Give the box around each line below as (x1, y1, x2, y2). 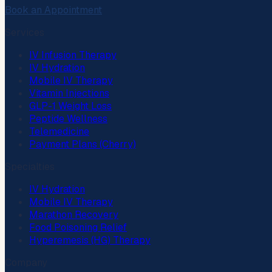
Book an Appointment (5, 3, 102, 16)
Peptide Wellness (29, 112, 107, 125)
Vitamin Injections (29, 86, 109, 100)
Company (5, 256, 47, 269)
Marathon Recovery (29, 208, 118, 221)
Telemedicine (29, 124, 89, 138)
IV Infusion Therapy (29, 48, 117, 61)
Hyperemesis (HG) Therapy (29, 233, 151, 246)
